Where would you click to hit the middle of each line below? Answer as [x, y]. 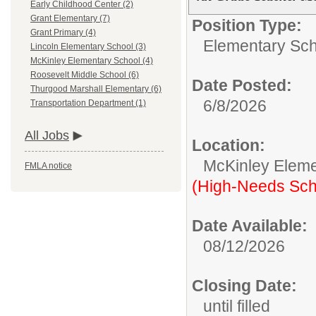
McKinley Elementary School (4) [92, 61]
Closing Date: [244, 286]
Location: [229, 145]
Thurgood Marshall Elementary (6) [96, 89]
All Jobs [47, 136]
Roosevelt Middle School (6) [85, 75]
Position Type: [247, 25]
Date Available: [250, 226]
